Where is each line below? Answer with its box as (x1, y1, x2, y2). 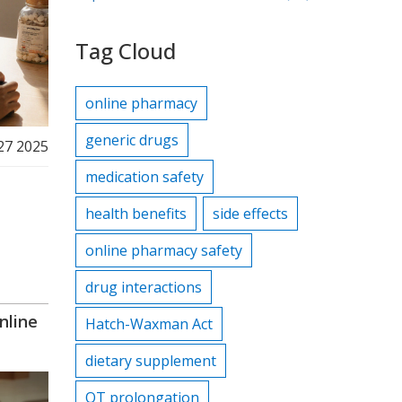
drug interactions (84, 277, 202, 297)
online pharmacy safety (84, 240, 242, 260)
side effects (212, 204, 288, 223)
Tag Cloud (74, 36, 176, 66)
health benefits (84, 204, 187, 223)
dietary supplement (84, 351, 216, 371)
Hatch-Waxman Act (84, 314, 213, 334)
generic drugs (84, 130, 179, 150)
